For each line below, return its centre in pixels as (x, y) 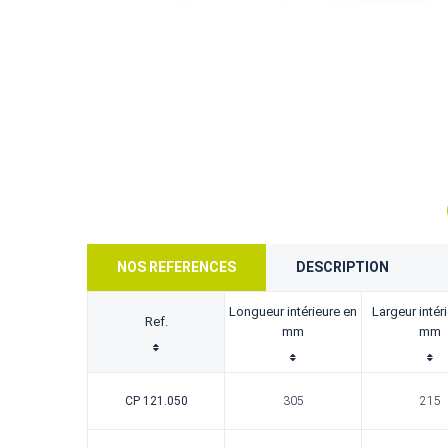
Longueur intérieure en (293, 311)
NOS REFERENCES (176, 267)
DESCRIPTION (342, 267)
